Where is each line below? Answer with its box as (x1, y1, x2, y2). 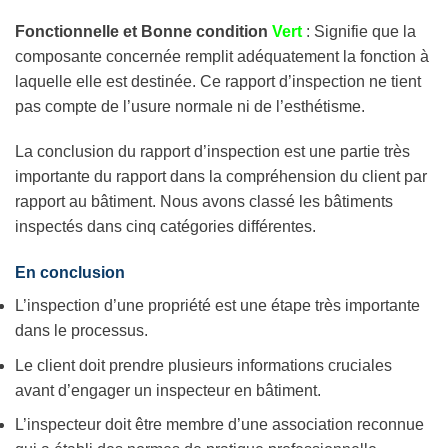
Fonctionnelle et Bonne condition (15, 22, 272, 40)
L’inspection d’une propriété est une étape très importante (15, 297, 420, 315)
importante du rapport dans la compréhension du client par (15, 168, 427, 186)
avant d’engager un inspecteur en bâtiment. (15, 381, 321, 399)
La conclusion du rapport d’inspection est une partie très (15, 143, 410, 161)
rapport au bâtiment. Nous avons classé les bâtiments (15, 193, 393, 211)
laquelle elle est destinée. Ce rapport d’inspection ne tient (15, 72, 421, 90)
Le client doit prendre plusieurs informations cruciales (15, 356, 392, 374)
